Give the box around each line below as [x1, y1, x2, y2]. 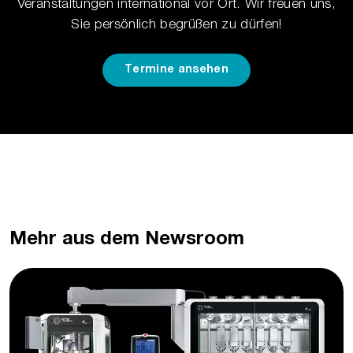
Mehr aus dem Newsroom [9, 230, 244, 250]
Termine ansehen [124, 64, 229, 76]
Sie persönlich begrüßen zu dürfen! [71, 15, 282, 32]
